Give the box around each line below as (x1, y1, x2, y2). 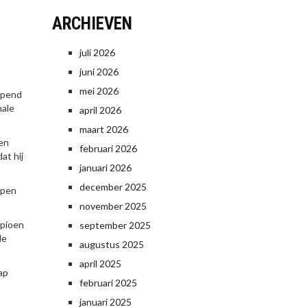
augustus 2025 (79, 238, 144, 250)
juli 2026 (79, 47, 115, 58)
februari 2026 (79, 143, 137, 154)
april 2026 (79, 104, 121, 116)
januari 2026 (79, 162, 132, 173)
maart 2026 (79, 123, 128, 135)
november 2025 (79, 200, 147, 212)
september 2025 (79, 219, 151, 231)
